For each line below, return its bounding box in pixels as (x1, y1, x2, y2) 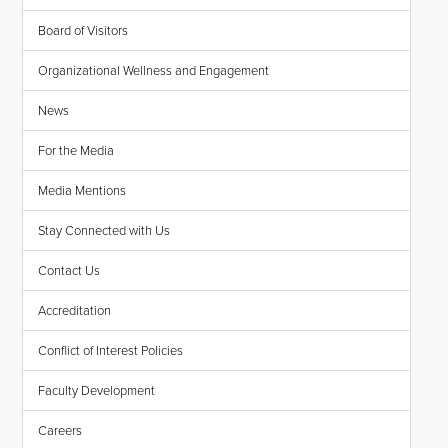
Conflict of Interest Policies (38, 341, 184, 361)
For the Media (38, 141, 115, 161)
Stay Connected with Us (38, 221, 171, 241)
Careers (38, 421, 83, 441)
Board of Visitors (38, 21, 129, 41)
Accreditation (38, 301, 112, 321)
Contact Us (38, 261, 101, 281)
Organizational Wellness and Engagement (38, 61, 270, 81)
